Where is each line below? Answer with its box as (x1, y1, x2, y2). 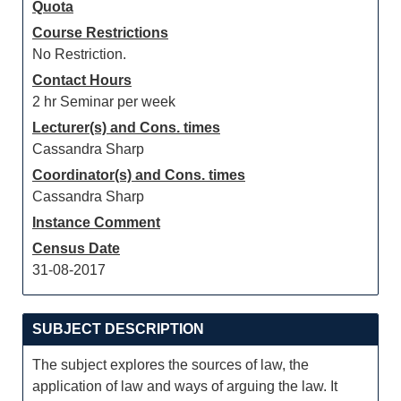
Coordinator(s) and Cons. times (32, 167, 245, 183)
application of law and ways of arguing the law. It (32, 379, 337, 394)
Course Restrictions (32, 25, 168, 40)
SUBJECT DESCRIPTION (32, 321, 204, 337)
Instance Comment (32, 215, 160, 230)
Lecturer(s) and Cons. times (32, 120, 220, 135)
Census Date (32, 241, 120, 256)
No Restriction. (32, 47, 126, 62)
